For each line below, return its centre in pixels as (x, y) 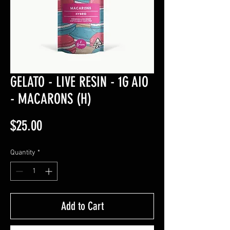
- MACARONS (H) (51, 99)
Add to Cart (82, 206)
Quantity (23, 153)
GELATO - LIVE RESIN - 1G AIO (79, 82)
